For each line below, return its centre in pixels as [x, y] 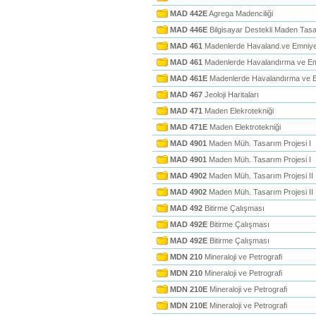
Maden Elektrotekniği [244, 127]
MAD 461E [189, 78]
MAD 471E [189, 127]
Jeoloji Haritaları [231, 95]
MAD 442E [189, 13]
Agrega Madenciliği [240, 13]
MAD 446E [189, 30]
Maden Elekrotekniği [238, 111]
